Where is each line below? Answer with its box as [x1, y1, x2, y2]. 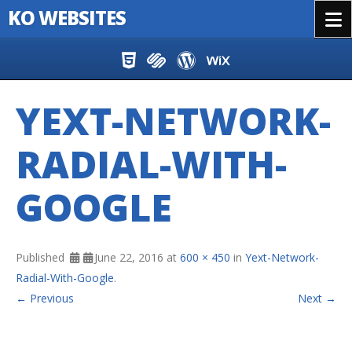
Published [16, 250, 68, 265]
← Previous [16, 291, 74, 306]
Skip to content [16, 46, 93, 61]
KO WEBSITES [8, 5, 126, 31]
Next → [298, 291, 336, 306]
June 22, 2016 [94, 250, 163, 265]
